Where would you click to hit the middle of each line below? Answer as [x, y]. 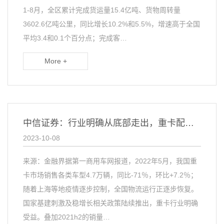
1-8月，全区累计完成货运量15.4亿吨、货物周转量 [102, 10]
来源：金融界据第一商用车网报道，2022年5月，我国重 [110, 161]
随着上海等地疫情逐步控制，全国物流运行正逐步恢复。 [110, 189]
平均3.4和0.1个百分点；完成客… [75, 38]
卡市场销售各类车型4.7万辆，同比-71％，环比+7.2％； [110, 175]
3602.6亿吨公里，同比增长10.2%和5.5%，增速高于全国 [111, 24]
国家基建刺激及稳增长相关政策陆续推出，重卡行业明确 [110, 203]
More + [55, 61]
